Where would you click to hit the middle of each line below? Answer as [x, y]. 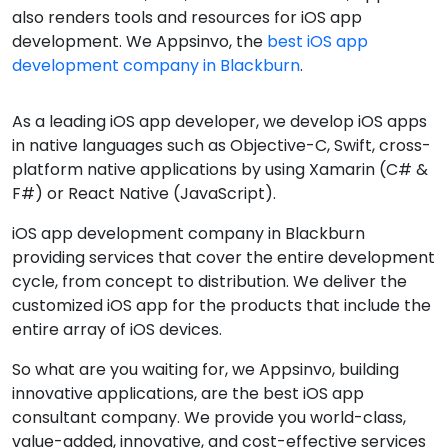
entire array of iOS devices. [117, 329]
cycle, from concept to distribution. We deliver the [209, 281]
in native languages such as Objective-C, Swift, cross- [221, 145]
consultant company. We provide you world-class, [209, 417]
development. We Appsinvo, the [139, 41]
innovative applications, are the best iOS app [188, 393]
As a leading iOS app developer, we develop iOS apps [219, 121]
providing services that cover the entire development [223, 257]
